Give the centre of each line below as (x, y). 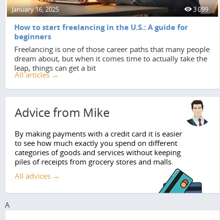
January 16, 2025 (35, 9)
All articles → (37, 74)
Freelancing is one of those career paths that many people (112, 49)
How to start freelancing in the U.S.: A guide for (101, 27)
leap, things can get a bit (55, 68)
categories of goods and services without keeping (98, 152)
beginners (33, 36)
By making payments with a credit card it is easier (98, 133)
